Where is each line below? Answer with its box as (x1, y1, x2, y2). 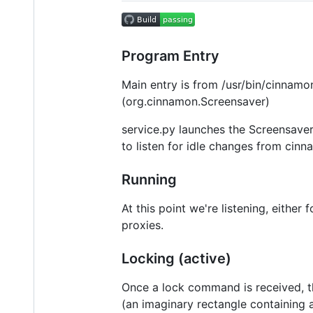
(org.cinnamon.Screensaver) (122, 94, 270, 108)
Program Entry (122, 47, 219, 64)
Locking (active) (122, 249, 231, 267)
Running (122, 170, 177, 188)
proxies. (122, 217, 163, 232)
